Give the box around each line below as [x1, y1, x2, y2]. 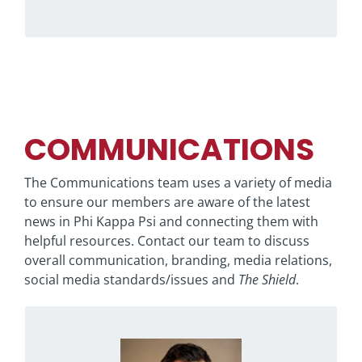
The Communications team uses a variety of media [23, 173, 332, 192]
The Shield [238, 270, 296, 288]
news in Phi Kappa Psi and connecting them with [23, 212, 318, 230]
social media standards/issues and [23, 270, 238, 288]
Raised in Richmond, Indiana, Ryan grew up [50, 328, 312, 347]
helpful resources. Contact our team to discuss [23, 231, 309, 250]
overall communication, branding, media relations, [23, 250, 332, 269]
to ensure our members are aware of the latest [23, 192, 310, 211]
